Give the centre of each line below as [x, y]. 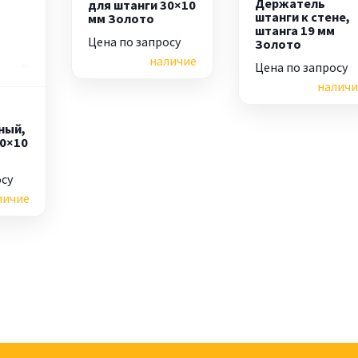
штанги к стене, [303, 16]
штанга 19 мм [295, 30]
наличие [173, 60]
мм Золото [121, 18]
